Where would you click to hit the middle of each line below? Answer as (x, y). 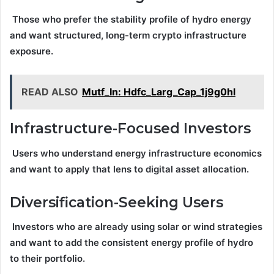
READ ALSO (50, 92)
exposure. (31, 51)
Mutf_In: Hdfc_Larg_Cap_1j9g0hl (159, 92)
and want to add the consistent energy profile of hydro (131, 243)
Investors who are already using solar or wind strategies (136, 227)
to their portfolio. (47, 259)
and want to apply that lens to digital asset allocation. (129, 169)
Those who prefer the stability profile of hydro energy (131, 20)
